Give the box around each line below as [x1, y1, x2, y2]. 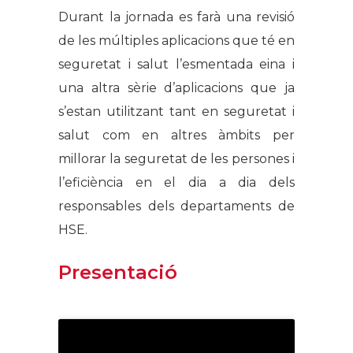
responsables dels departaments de [58, 199, 295, 214]
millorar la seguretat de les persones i [58, 151, 295, 167]
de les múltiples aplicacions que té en [58, 33, 295, 49]
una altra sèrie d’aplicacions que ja [58, 80, 295, 96]
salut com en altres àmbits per [58, 128, 295, 143]
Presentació [58, 261, 177, 284]
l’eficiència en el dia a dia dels [58, 175, 295, 191]
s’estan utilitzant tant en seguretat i [58, 104, 295, 120]
